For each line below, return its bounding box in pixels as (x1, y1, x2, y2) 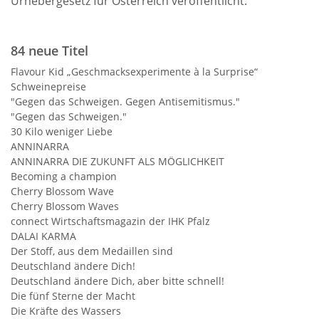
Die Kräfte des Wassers (11, 304, 121, 318)
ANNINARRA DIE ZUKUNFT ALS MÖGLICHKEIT (11, 155, 224, 168)
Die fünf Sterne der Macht (11, 289, 135, 303)
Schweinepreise (11, 80, 86, 93)
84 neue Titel (11, 42, 88, 59)
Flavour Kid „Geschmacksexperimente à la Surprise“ (11, 65, 258, 78)
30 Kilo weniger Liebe (11, 125, 113, 138)
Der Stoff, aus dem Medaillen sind (11, 244, 173, 258)
